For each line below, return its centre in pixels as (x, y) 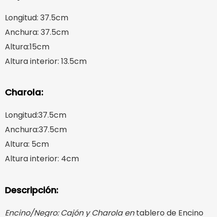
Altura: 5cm (27, 144)
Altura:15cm (27, 46)
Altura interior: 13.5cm (46, 61)
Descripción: (33, 190)
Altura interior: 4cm (42, 159)
